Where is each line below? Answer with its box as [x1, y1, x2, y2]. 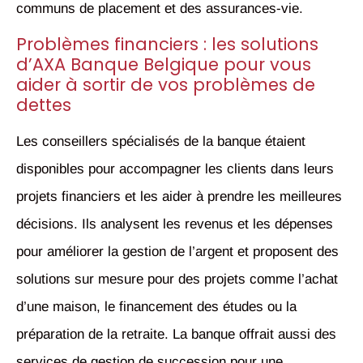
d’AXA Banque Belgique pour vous [16, 52, 311, 76]
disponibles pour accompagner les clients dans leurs [16, 160, 334, 177]
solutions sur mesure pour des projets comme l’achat [16, 271, 338, 287]
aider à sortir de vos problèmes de [16, 72, 315, 96]
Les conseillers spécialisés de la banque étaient [16, 133, 305, 149]
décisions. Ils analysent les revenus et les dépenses [16, 216, 333, 232]
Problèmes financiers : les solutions [16, 32, 318, 56]
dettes [16, 92, 71, 117]
